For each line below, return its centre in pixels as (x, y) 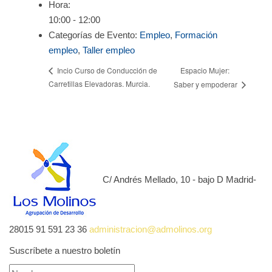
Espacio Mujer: (205, 70)
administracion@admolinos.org (151, 229)
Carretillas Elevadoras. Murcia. (99, 83)
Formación (196, 35)
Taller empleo (109, 50)
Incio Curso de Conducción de (106, 70)
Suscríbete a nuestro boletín (65, 250)
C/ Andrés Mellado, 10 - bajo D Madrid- (179, 180)
